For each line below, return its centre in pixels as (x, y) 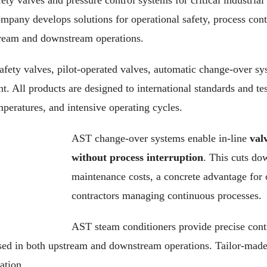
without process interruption (137, 157)
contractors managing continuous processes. (167, 195)
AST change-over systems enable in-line (161, 138)
